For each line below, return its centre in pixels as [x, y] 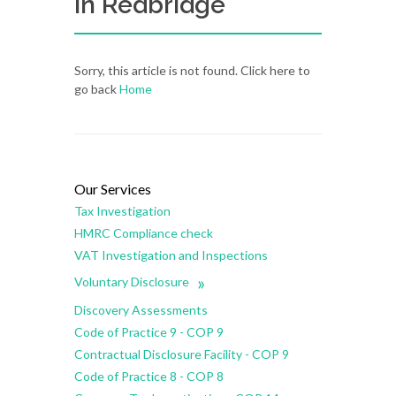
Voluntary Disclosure [136, 282]
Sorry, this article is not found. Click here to [192, 70]
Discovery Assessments [141, 310]
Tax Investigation [122, 211]
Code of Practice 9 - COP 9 [149, 332]
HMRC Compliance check [144, 233]
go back [97, 89]
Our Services [113, 189]
